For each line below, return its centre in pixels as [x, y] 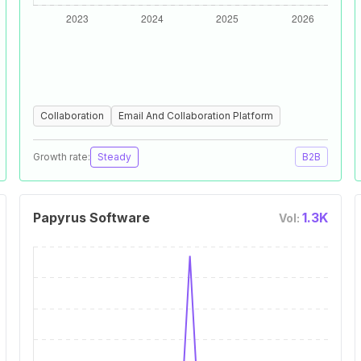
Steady [114, 157]
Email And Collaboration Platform [196, 116]
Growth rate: [62, 157]
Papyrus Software [91, 218]
